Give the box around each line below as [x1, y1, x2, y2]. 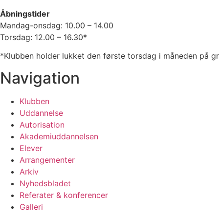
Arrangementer [20, 154, 75, 165]
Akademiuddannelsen [20, 131, 98, 141]
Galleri [20, 201, 43, 212]
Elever [20, 143, 43, 153]
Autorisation [20, 119, 65, 130]
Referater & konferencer [20, 190, 108, 200]
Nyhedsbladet [20, 178, 71, 188]
